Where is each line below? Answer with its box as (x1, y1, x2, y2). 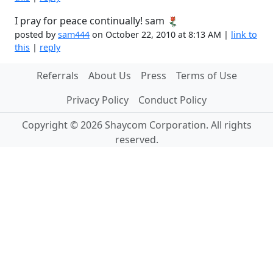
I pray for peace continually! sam (15, 14, 167, 27)
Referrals (36, 69, 79, 82)
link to (231, 29, 257, 40)
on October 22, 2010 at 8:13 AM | (90, 29, 231, 40)
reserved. (115, 133, 158, 146)
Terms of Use (175, 69, 237, 82)
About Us (88, 69, 131, 82)
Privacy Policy (66, 93, 129, 107)
